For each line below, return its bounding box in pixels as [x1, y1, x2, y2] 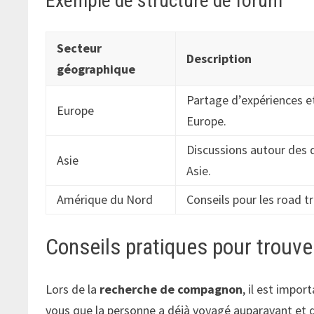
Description [186, 50, 252, 67]
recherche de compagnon [100, 280, 243, 297]
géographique [57, 61, 136, 78]
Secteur [57, 40, 102, 57]
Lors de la [46, 280, 100, 297]
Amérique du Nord [57, 191, 153, 208]
